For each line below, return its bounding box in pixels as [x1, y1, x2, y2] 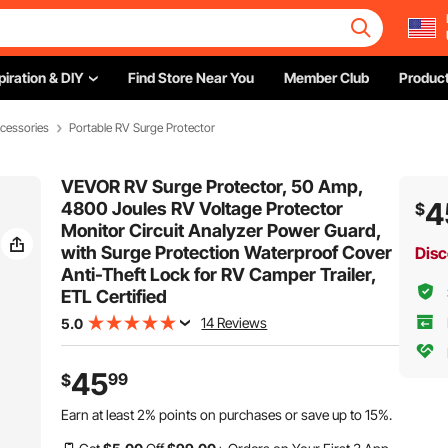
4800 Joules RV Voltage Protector [61, 198, 344, 219]
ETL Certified [61, 286, 168, 307]
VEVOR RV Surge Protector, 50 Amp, [61, 176, 364, 197]
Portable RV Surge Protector [69, 120, 215, 135]
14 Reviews [201, 314, 268, 331]
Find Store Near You [128, 69, 254, 86]
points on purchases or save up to [156, 406, 366, 423]
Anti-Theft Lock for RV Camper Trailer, [61, 264, 377, 285]
